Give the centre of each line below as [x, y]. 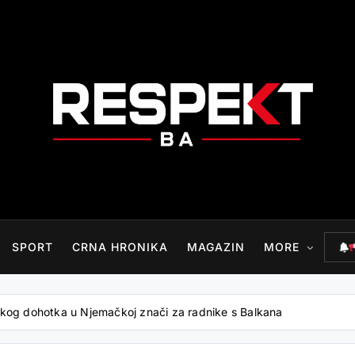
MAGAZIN [216, 246]
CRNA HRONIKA [120, 246]
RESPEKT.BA [93, 207]
